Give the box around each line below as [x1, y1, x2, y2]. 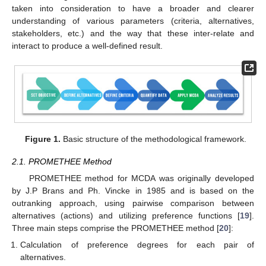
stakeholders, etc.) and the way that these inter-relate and [12, 28, 254, 38]
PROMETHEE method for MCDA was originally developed [28, 173, 254, 183]
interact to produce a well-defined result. [12, 40, 163, 50]
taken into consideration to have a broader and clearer [12, 3, 254, 13]
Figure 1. [24, 134, 61, 144]
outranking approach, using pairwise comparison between [12, 198, 254, 208]
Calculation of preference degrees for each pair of [20, 240, 254, 250]
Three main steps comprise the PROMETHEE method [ [12, 223, 219, 233]
